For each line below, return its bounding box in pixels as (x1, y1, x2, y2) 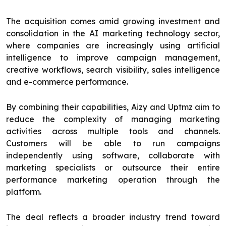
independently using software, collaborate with (6, 150, 220, 161)
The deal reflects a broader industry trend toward (6, 212, 220, 222)
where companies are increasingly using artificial (6, 40, 220, 51)
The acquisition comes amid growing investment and (6, 16, 220, 27)
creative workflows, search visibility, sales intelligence (6, 65, 220, 75)
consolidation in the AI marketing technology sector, (6, 28, 220, 39)
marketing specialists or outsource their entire (6, 162, 220, 173)
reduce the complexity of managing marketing (6, 114, 220, 125)
